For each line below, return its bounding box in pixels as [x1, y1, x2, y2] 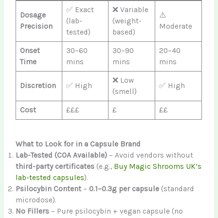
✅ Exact [66, 5, 94, 15]
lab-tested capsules [16, 173, 85, 182]
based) [112, 28, 136, 37]
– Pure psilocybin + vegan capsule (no [49, 207, 183, 216]
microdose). [16, 196, 57, 205]
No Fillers [16, 207, 50, 216]
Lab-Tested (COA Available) [16, 151, 108, 160]
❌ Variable [112, 5, 149, 15]
